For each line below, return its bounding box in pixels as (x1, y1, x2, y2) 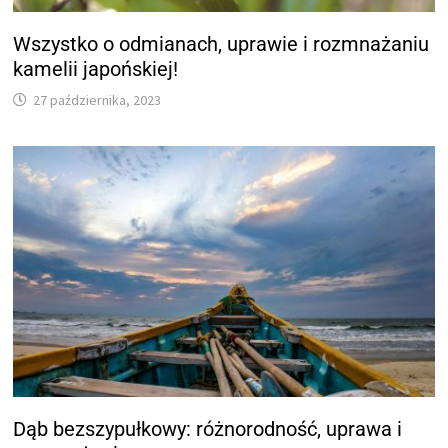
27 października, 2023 (33, 91, 162, 110)
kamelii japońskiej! (13, 57, 179, 82)
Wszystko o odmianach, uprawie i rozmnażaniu (13, 32, 430, 57)
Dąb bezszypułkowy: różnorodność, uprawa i (13, 416, 403, 441)
